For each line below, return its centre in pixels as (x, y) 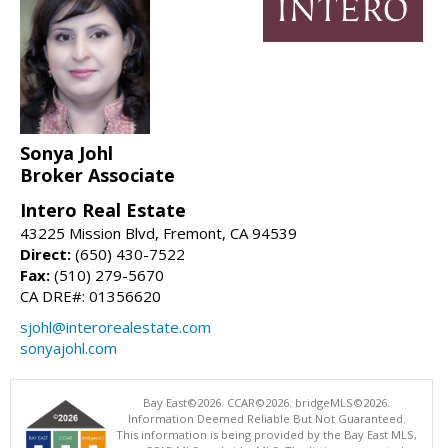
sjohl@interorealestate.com (115, 326)
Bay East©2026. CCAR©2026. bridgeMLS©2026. (266, 402)
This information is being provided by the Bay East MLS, (266, 434)
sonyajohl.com (68, 347)
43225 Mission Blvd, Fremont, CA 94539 (158, 232)
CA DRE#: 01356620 (90, 295)
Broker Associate (97, 174)
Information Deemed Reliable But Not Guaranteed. (266, 418)
